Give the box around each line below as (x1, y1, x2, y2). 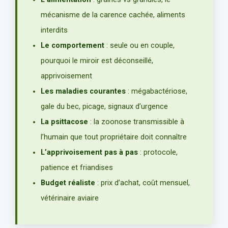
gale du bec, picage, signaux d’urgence (41, 102, 168, 111)
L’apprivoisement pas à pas (41, 148, 138, 157)
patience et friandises (41, 163, 113, 172)
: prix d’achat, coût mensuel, (95, 178, 190, 187)
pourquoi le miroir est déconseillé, (41, 56, 153, 65)
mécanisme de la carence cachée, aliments (41, 10, 185, 19)
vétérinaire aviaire (41, 193, 99, 203)
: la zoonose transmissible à (88, 117, 184, 126)
